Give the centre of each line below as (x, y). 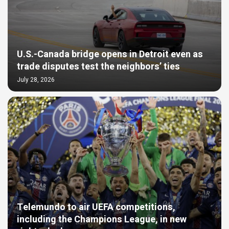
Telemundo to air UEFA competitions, (96, 207)
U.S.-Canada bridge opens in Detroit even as (110, 54)
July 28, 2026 (36, 79)
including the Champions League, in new (102, 219)
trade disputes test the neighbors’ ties (98, 66)
